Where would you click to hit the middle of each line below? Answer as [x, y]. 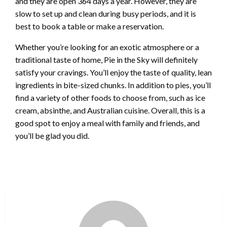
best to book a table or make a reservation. [89, 26]
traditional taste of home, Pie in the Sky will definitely [106, 59]
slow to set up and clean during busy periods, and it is [106, 13]
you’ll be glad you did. [52, 135]
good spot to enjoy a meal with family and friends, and [107, 123]
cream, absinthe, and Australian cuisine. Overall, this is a [110, 110]
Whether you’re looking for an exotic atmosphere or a [107, 47]
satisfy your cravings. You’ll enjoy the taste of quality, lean [113, 72]
